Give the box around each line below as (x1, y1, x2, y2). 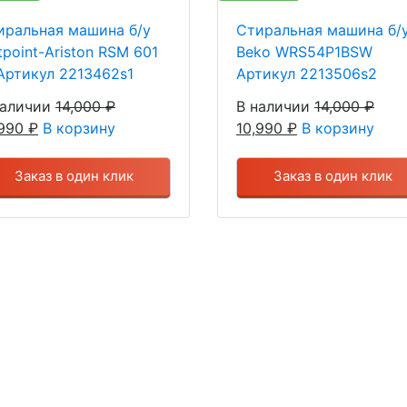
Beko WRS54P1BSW (235, 42, 372, 61)
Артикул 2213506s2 (235, 64, 377, 83)
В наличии (235, 96, 310, 115)
